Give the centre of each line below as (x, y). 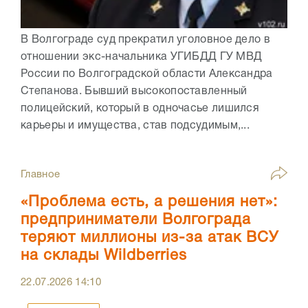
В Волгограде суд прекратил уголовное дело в (145, 40)
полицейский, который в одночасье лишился (140, 108)
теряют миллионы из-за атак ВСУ (150, 238)
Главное (41, 174)
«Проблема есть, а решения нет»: (149, 202)
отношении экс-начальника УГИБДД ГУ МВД (142, 57)
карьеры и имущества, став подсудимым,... (135, 125)
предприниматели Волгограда (136, 220)
